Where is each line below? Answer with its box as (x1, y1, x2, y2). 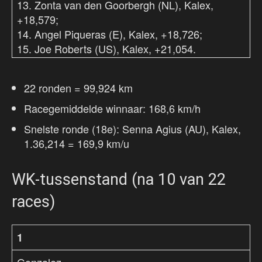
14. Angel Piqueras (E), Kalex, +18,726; (17, 26, 202, 42)
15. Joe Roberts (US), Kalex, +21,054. (17, 41, 196, 57)
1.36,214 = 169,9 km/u (24, 136, 129, 151)
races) (12, 192, 55, 212)
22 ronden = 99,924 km (24, 80, 133, 96)
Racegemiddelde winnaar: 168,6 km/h (24, 101, 201, 116)
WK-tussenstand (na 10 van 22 (12, 170, 226, 189)
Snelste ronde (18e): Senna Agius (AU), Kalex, (24, 121, 241, 137)
